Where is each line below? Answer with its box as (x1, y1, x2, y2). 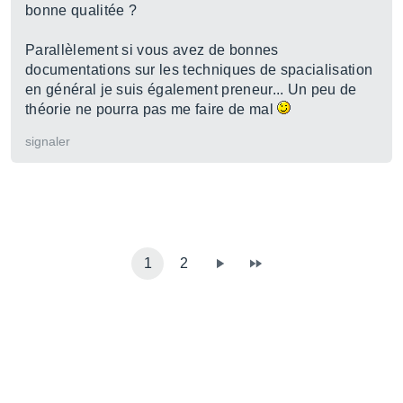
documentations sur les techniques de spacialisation (25, 62, 373, 77)
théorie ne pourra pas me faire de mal (25, 102, 278, 117)
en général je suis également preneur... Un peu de (25, 82, 357, 97)
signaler (25, 134, 70, 148)
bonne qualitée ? (25, 3, 138, 18)
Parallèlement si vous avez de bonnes (25, 42, 279, 58)
